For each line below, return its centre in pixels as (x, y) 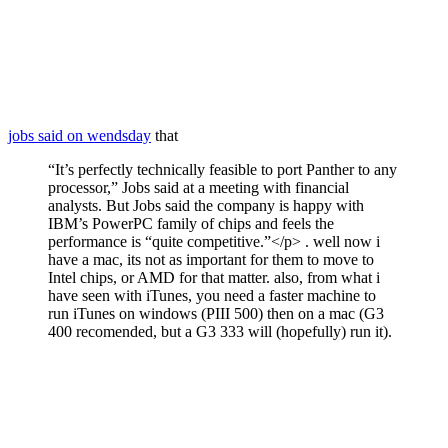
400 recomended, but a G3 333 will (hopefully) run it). (220, 331)
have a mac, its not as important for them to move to (211, 259)
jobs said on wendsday (79, 135)
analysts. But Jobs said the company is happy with (206, 205)
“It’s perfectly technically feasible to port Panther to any (222, 169)
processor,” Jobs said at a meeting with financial (198, 187)
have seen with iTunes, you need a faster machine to (212, 295)
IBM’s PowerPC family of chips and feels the (191, 223)
